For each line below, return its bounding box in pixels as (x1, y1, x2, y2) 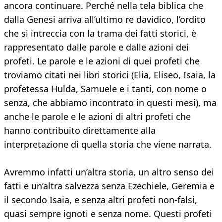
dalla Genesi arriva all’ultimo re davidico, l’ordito (4, 13, 206, 26)
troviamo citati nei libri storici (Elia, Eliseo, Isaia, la (4, 69, 216, 81)
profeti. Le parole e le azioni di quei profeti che (4, 55, 200, 67)
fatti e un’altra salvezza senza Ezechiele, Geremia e (4, 180, 215, 192)
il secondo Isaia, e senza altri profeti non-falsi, (4, 194, 197, 206)
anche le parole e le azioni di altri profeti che (4, 111, 191, 123)
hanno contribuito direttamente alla (4, 124, 156, 137)
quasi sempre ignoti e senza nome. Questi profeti (4, 208, 212, 220)
